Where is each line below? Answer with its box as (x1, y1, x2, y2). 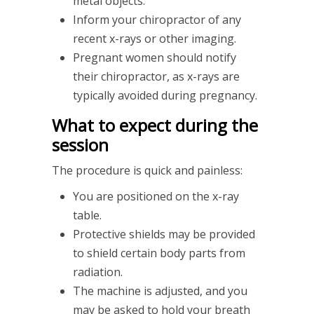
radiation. (73, 264, 123, 280)
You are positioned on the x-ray (73, 189, 239, 205)
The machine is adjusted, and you (73, 283, 247, 299)
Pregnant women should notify (73, 50, 236, 66)
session (52, 133, 109, 157)
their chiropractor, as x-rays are (73, 69, 240, 85)
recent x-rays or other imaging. (73, 31, 236, 47)
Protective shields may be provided (73, 226, 255, 243)
